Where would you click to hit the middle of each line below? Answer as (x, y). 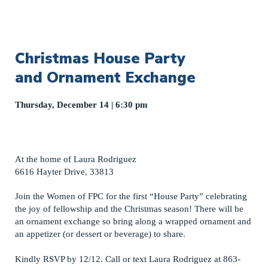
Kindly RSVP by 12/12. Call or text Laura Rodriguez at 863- (128, 259)
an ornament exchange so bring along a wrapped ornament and (133, 222)
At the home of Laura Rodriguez (76, 159)
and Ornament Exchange (105, 78)
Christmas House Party (100, 59)
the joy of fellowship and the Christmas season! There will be (129, 209)
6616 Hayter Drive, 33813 (64, 171)
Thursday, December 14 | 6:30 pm (81, 105)
